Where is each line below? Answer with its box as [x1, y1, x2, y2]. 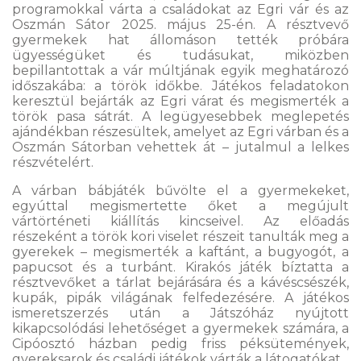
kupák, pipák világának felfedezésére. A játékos [12, 290, 349, 305]
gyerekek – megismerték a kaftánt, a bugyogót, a [12, 244, 349, 259]
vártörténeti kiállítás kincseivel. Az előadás [12, 214, 349, 229]
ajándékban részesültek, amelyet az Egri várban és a [12, 124, 349, 139]
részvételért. [12, 155, 93, 170]
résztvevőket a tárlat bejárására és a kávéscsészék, [12, 275, 349, 290]
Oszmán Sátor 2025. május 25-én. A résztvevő [12, 17, 349, 32]
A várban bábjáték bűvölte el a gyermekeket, [12, 183, 349, 198]
